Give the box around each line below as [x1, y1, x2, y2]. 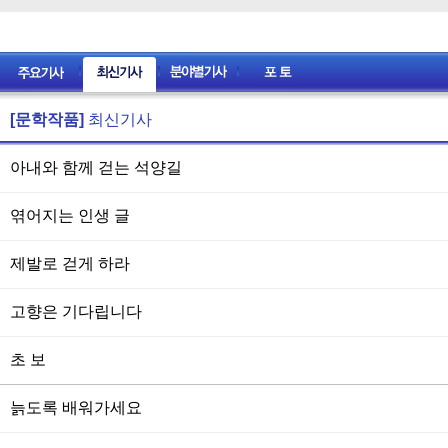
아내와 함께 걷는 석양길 [10, 159, 182, 176]
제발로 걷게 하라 [10, 255, 130, 272]
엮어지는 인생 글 [10, 207, 130, 224]
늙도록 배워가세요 [10, 399, 142, 416]
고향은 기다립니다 [10, 303, 142, 320]
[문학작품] [10, 111, 84, 128]
